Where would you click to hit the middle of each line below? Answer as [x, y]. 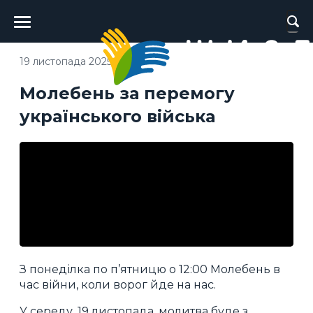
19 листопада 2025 [66, 61]
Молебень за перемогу [127, 93]
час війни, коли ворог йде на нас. [118, 284]
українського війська [117, 116]
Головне [48, 14]
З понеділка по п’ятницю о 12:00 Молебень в [150, 269]
